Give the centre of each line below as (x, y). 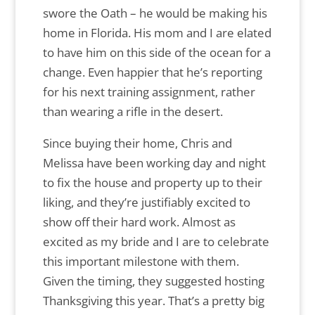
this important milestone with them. (141, 262)
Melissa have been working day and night (154, 163)
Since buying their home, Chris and (137, 143)
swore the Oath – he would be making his (155, 13)
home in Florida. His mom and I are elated (157, 33)
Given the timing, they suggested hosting (153, 281)
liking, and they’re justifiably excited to (146, 202)
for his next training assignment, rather (149, 92)
